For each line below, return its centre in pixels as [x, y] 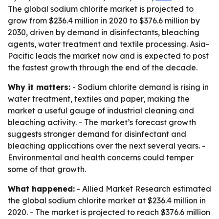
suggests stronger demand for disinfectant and [97, 134]
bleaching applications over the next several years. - [107, 146]
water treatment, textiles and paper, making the [99, 99]
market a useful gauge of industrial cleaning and [101, 110]
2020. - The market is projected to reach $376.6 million [109, 212]
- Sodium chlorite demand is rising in [140, 87]
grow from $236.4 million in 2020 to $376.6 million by [104, 21]
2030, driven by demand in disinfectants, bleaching [104, 32]
